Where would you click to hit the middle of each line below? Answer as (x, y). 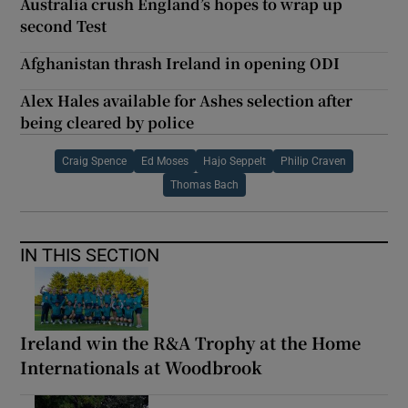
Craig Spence (94, 161)
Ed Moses (165, 161)
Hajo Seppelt (235, 161)
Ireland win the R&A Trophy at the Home (191, 342)
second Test (64, 25)
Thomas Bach (204, 184)
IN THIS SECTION (90, 255)
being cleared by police (107, 122)
